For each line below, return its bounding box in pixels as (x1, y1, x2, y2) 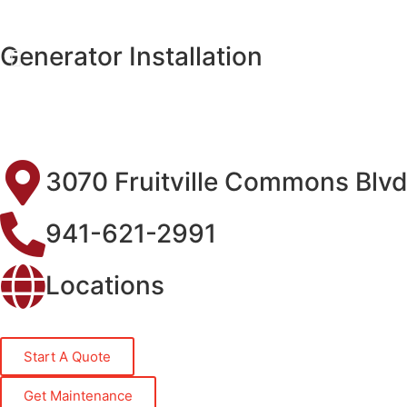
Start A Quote (24, 348, 111, 365)
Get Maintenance (24, 387, 133, 404)
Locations (45, 270, 164, 301)
